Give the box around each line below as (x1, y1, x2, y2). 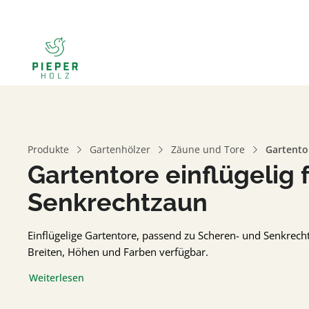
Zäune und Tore (171, 143, 245, 156)
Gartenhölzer (90, 143, 150, 156)
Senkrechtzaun (28, 188, 208, 217)
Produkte (28, 143, 69, 156)
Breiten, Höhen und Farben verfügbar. (28, 245, 208, 259)
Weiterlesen (28, 270, 84, 284)
